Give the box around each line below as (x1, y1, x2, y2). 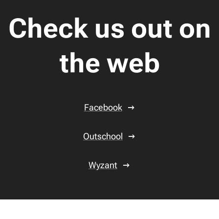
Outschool (83, 131, 123, 141)
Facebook (84, 102, 122, 112)
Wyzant (88, 159, 117, 170)
